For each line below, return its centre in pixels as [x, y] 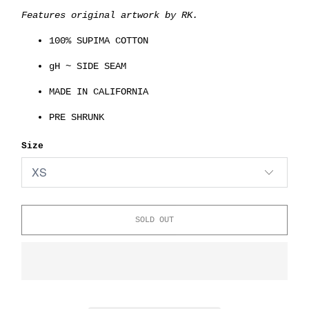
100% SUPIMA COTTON [99, 40]
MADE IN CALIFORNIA [99, 91]
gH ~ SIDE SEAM [88, 66]
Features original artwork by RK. [110, 15]
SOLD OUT [154, 220]
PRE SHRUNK [77, 117]
